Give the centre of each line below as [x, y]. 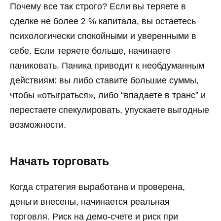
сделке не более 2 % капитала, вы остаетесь [103, 21]
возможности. [38, 125]
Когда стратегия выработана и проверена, [97, 187]
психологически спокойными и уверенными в [103, 36]
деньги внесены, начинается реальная [90, 202]
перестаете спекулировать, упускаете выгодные [110, 110]
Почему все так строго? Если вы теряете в [98, 6]
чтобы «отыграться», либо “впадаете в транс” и [108, 95]
